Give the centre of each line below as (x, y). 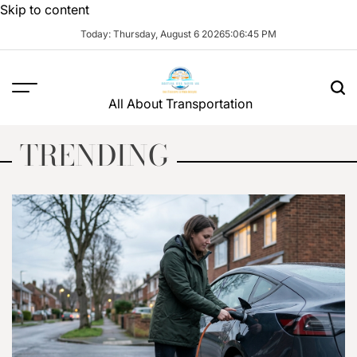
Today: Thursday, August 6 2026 (153, 34)
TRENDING (94, 155)
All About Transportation (180, 104)
